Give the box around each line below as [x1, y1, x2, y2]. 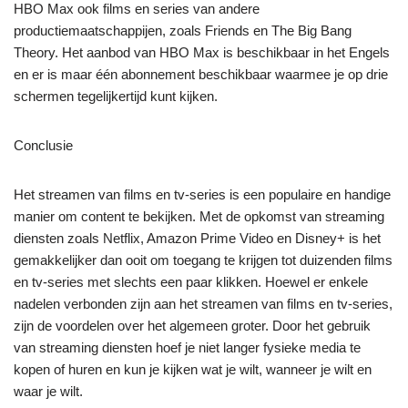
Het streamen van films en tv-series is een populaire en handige [14, 186, 391, 202]
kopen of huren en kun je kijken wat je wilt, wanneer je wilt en [14, 361, 372, 377]
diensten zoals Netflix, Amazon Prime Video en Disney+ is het [14, 229, 381, 246]
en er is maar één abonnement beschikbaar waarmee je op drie [14, 66, 388, 82]
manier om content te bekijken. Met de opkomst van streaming [14, 208, 384, 224]
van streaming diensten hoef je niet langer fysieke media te [14, 339, 361, 355]
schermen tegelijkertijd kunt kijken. [14, 87, 218, 104]
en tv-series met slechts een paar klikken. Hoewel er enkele [14, 273, 368, 290]
